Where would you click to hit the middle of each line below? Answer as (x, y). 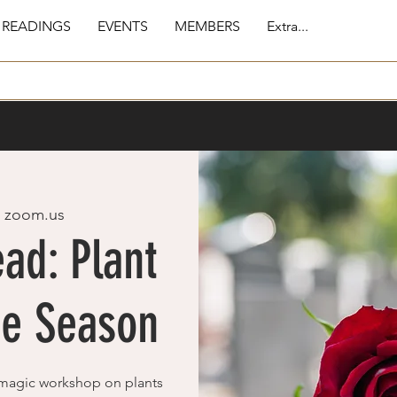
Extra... (288, 26)
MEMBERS (207, 26)
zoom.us (35, 214)
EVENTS (123, 26)
